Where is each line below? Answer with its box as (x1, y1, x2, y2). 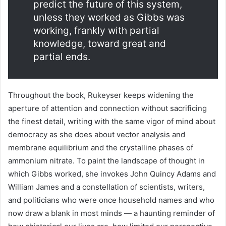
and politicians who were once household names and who (8, 195, 214, 205)
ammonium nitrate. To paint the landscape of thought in (8, 156, 205, 165)
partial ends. (33, 51, 90, 63)
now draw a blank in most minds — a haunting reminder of (8, 208, 215, 218)
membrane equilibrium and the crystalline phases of (8, 143, 193, 152)
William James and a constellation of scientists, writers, (8, 182, 205, 192)
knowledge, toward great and (33, 38, 166, 49)
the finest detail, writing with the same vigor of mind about (8, 117, 215, 126)
